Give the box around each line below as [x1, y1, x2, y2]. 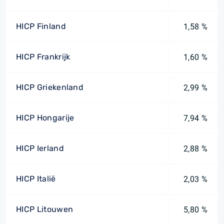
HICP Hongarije [16, 113, 74, 122]
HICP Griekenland [16, 82, 84, 92]
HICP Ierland [16, 143, 64, 153]
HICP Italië [16, 174, 56, 183]
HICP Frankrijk [16, 52, 70, 61]
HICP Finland [16, 21, 66, 31]
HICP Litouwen [16, 204, 73, 214]
